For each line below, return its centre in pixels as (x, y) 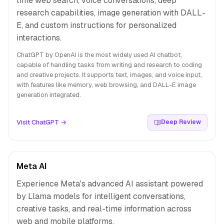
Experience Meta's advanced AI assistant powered (110, 184)
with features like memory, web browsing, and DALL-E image (106, 85)
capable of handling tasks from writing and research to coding (109, 65)
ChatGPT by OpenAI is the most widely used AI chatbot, (99, 55)
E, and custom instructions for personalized (96, 25)
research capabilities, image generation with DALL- (111, 13)
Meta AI (31, 166)
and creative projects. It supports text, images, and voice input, (109, 75)
